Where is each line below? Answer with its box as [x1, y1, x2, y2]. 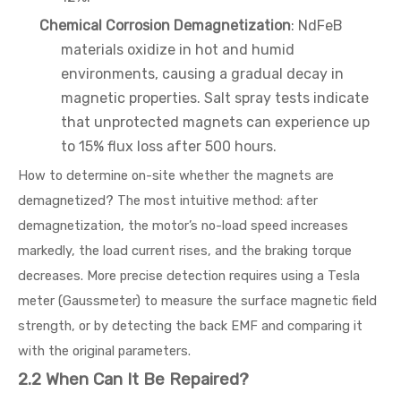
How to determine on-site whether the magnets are [18, 167, 334, 183]
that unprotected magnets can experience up [61, 114, 370, 131]
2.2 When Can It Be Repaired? [18, 370, 249, 389]
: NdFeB [291, 17, 343, 34]
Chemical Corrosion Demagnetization [39, 17, 291, 34]
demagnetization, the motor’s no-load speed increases [18, 218, 348, 234]
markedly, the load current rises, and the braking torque [18, 243, 352, 259]
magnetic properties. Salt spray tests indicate [61, 90, 369, 107]
